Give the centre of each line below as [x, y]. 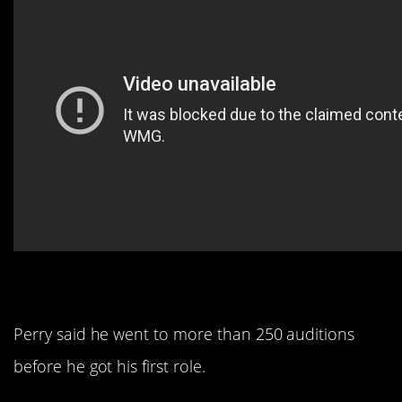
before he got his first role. [109, 366]
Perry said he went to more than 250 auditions [184, 333]
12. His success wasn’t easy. [197, 293]
